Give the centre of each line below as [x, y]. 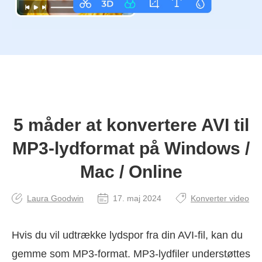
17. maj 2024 [137, 198]
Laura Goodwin [55, 198]
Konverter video [220, 198]
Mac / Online [131, 171]
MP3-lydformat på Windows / [131, 148]
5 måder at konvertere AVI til [131, 125]
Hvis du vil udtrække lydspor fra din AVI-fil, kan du [127, 235]
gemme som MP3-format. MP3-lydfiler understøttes [131, 254]
